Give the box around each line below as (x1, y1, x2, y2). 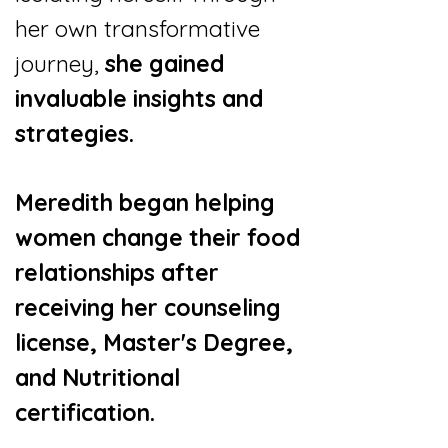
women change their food (15, 223, 300, 252)
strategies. (15, 119, 134, 148)
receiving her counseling (15, 293, 281, 322)
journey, (15, 49, 105, 78)
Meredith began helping (15, 188, 275, 217)
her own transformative (15, 14, 260, 43)
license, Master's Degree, (15, 328, 293, 357)
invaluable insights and (15, 84, 263, 113)
